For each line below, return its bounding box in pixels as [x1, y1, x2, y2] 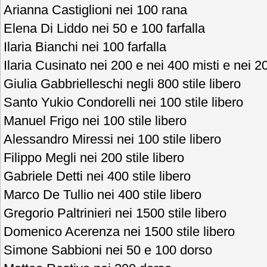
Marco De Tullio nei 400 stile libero [4, 187, 201, 202]
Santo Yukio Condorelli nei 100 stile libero [4, 95, 243, 110]
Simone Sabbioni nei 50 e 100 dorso [4, 243, 212, 257]
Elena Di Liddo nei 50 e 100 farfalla [4, 21, 205, 36]
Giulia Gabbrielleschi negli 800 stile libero [4, 76, 241, 91]
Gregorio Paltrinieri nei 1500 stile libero [4, 206, 226, 221]
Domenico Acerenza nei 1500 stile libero [4, 224, 235, 239]
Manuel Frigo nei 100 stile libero [4, 113, 187, 128]
